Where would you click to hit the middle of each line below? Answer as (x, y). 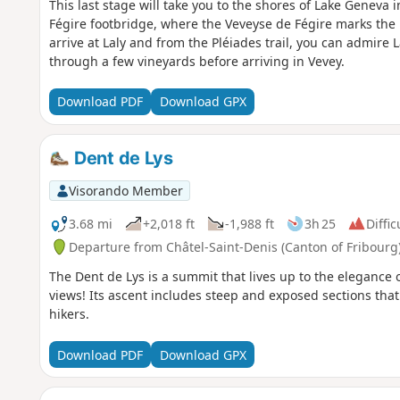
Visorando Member (125, 190)
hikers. (69, 314)
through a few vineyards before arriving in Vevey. (196, 61)
